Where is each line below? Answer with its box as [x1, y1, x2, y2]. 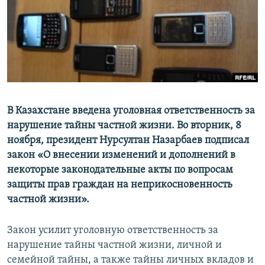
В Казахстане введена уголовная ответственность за [7, 105, 255, 117]
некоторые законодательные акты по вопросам [7, 164, 233, 176]
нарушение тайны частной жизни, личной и [7, 240, 222, 251]
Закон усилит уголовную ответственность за [7, 225, 218, 237]
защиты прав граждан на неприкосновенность [7, 179, 232, 191]
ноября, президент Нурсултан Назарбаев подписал [7, 135, 249, 147]
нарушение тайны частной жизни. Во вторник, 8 [7, 120, 241, 132]
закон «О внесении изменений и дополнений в [7, 150, 235, 161]
